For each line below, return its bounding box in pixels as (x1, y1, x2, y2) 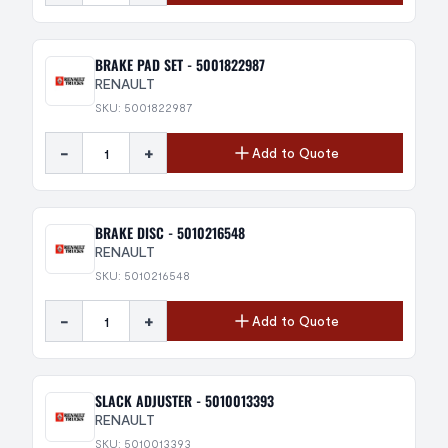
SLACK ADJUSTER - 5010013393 (95, 390, 274, 411)
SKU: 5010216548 (95, 268, 190, 282)
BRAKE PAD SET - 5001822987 (95, 54, 265, 75)
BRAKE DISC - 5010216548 (95, 222, 245, 243)
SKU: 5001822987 (95, 100, 193, 114)
